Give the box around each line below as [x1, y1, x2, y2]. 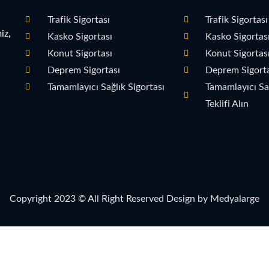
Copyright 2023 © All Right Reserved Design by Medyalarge [10, 194, 259, 204]
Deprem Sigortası [47, 65, 120, 76]
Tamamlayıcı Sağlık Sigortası [47, 82, 165, 92]
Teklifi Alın [205, 99, 249, 109]
